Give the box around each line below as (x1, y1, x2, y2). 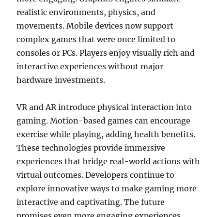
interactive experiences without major (16, 62, 164, 71)
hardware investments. (16, 75, 106, 85)
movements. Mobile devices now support (16, 21, 174, 31)
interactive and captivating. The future (16, 197, 165, 207)
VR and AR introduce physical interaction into (16, 102, 192, 112)
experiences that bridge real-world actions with (16, 156, 201, 166)
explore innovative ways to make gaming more (16, 184, 197, 193)
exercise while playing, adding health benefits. (16, 129, 196, 139)
